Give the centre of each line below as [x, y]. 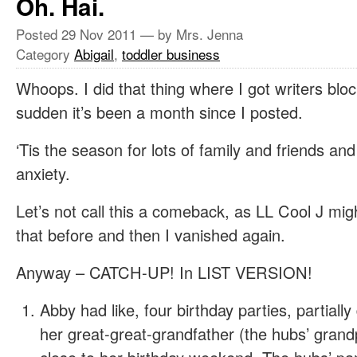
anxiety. [43, 174]
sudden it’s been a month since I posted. [159, 112]
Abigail [94, 54]
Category [45, 54]
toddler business [171, 54]
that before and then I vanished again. [151, 234]
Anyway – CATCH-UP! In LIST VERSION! [164, 272]
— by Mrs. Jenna [190, 34]
